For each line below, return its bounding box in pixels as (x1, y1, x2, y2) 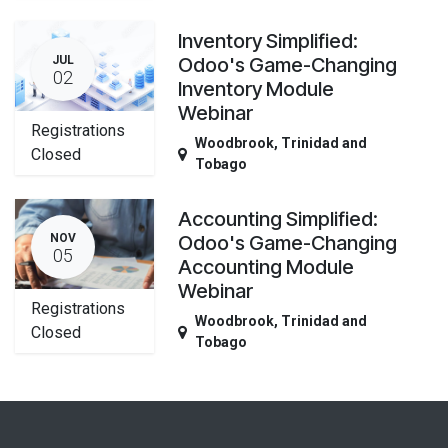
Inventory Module (178, 76, 335, 101)
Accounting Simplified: (178, 206, 379, 231)
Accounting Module (178, 254, 355, 279)
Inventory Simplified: (178, 28, 359, 53)
